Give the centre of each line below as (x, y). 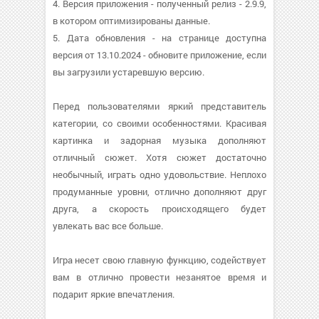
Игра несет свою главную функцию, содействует (159, 260)
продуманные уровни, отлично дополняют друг (159, 192)
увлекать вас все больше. (108, 226)
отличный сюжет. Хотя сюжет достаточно (159, 157)
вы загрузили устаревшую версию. (129, 72)
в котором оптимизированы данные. (131, 21)
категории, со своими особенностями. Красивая (159, 123)
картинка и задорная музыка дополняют (159, 140)
